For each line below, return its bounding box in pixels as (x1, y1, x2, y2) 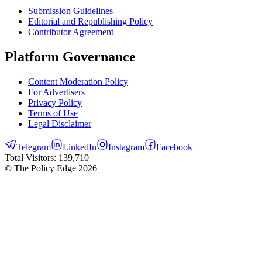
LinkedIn (63, 142, 96, 152)
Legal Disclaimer (28, 118, 91, 129)
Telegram (16, 142, 51, 152)
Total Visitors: (5, 152, 58, 163)
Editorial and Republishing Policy (28, 16, 153, 27)
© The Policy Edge (5, 163, 78, 173)
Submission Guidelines (28, 6, 113, 16)
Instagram (108, 142, 144, 152)
